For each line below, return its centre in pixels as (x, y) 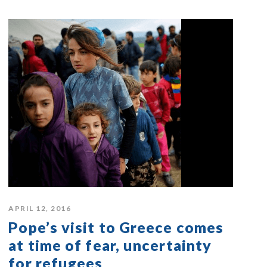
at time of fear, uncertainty (110, 245)
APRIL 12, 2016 (40, 209)
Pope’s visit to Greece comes (116, 227)
